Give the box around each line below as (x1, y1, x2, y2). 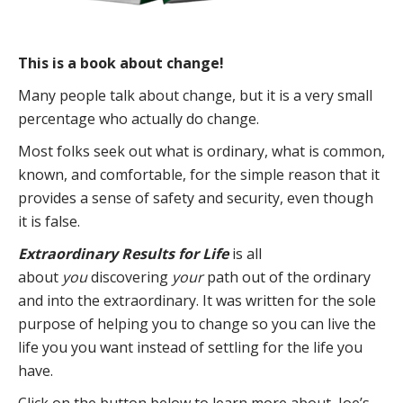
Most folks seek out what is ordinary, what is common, (18, 141, 385, 161)
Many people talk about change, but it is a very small (18, 85, 372, 105)
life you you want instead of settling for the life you (18, 337, 363, 357)
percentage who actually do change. (18, 109, 259, 129)
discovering (87, 267, 172, 287)
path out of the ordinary (203, 267, 371, 287)
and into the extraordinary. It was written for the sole (18, 291, 376, 310)
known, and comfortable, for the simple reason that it (18, 165, 380, 184)
